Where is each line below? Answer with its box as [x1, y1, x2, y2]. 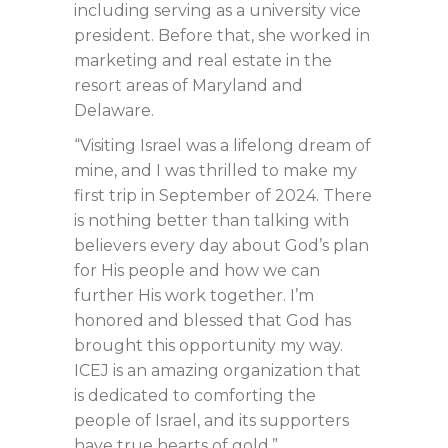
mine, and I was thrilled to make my [74, 161, 357, 181]
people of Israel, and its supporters [74, 411, 349, 431]
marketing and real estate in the [74, 51, 332, 71]
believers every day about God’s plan [74, 236, 369, 256]
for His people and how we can [74, 261, 320, 281]
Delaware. [74, 101, 154, 121]
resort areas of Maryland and [74, 76, 303, 96]
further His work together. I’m [74, 286, 314, 306]
